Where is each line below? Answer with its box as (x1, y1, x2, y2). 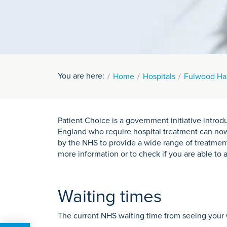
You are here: (58, 71, 104, 82)
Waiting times (58, 186, 162, 208)
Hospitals (143, 71, 175, 82)
